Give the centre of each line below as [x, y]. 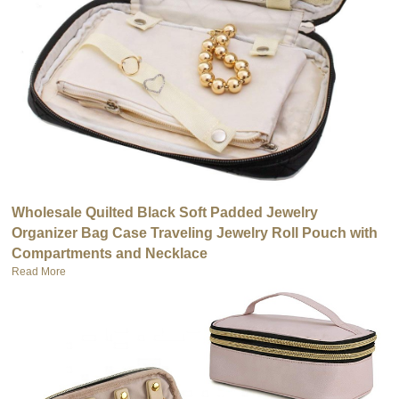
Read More [39, 271]
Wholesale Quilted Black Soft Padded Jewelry [165, 212]
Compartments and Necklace [110, 253]
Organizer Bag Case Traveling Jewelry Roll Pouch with [195, 232]
